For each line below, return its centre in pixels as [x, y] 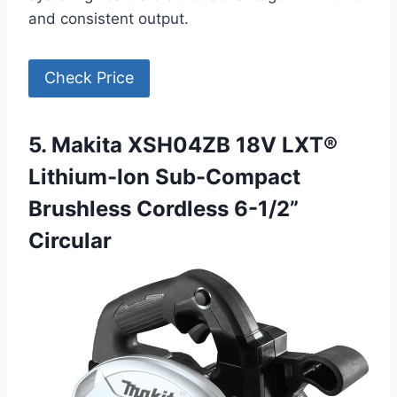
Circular [70, 240]
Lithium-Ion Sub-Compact [164, 176]
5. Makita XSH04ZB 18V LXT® [183, 144]
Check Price [89, 78]
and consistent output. [109, 19]
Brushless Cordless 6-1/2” [163, 208]
